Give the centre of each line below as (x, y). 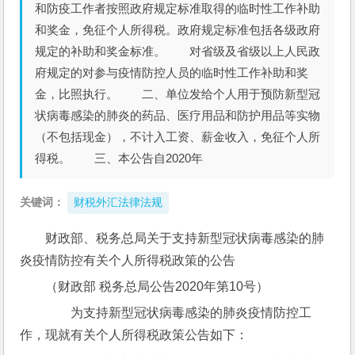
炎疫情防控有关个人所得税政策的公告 (128, 260)
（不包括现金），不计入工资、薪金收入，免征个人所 (178, 137)
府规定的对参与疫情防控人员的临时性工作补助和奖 (172, 73)
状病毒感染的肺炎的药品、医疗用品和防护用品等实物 (178, 115)
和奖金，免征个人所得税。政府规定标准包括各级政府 (178, 30)
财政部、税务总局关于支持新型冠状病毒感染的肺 (185, 238)
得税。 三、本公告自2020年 (119, 158)
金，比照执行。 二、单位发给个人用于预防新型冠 (178, 94)
